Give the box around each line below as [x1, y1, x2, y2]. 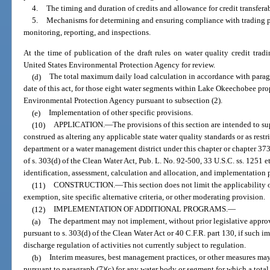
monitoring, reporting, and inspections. [24, 28, 151, 37]
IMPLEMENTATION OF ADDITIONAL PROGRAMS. [53, 204, 228, 214]
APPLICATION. [53, 120, 105, 130]
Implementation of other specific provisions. [48, 108, 193, 118]
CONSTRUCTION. [53, 180, 115, 190]
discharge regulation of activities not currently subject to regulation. [24, 240, 246, 250]
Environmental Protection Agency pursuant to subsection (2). [24, 96, 223, 105]
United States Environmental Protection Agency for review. [24, 60, 216, 69]
